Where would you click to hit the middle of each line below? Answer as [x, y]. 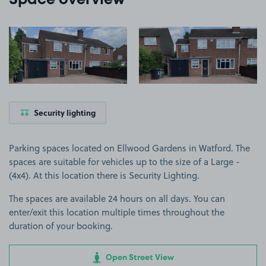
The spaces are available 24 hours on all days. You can [117, 198]
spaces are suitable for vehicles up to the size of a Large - [124, 161]
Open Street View [139, 258]
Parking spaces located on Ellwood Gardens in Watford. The [129, 148]
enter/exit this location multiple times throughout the [117, 212]
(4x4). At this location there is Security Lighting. [104, 175]
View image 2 [226, 32]
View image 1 [95, 32]
